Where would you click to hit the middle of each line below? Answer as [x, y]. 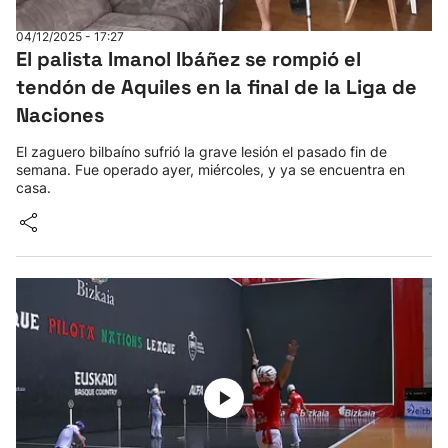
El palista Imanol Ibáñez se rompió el [188, 59]
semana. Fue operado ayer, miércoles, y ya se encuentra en [210, 169]
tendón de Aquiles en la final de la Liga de [216, 87]
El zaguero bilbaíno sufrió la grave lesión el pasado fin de [201, 151]
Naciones [60, 115]
